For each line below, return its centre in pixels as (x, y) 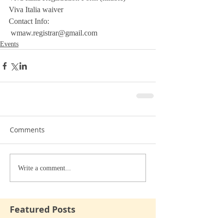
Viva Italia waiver (36, 10)
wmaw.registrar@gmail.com (54, 33)
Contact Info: (29, 21)
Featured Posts (43, 210)
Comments (27, 130)
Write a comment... (45, 168)
